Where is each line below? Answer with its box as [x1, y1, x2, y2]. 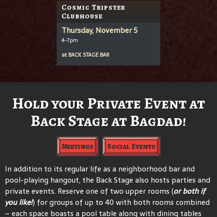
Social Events [107, 141, 155, 151]
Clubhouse [62, 11, 103, 21]
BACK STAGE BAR [68, 50, 109, 59]
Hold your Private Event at [12, 92, 205, 114]
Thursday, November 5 [62, 24, 138, 36]
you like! [5, 196, 32, 208]
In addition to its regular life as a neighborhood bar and [5, 162, 195, 175]
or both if [173, 185, 205, 197]
